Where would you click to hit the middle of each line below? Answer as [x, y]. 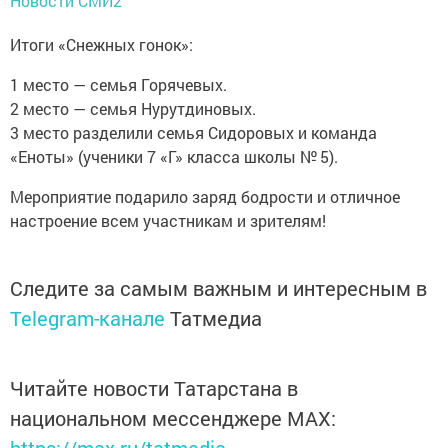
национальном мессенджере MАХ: [173, 418]
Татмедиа [216, 318]
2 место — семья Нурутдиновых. [133, 109]
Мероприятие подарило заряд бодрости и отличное [205, 197]
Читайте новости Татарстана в [154, 388]
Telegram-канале [87, 318]
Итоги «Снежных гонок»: [101, 45]
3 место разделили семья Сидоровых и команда [193, 133]
